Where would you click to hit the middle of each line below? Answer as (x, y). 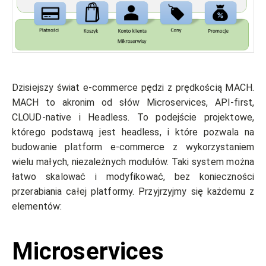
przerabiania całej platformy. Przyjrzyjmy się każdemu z (133, 192)
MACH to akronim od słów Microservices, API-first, (133, 103)
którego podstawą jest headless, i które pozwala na (133, 132)
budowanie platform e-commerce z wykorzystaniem (133, 147)
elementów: (37, 207)
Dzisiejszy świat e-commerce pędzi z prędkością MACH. (133, 88)
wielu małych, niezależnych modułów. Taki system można (133, 162)
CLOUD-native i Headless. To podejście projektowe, (133, 118)
